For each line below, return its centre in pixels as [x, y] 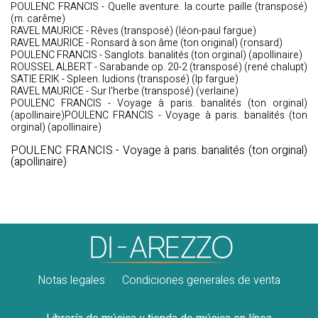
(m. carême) [38, 19]
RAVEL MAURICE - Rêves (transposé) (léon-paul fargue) [133, 31]
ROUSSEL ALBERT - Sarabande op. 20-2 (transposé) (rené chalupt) [159, 67]
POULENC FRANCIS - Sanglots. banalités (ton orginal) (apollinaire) [157, 55]
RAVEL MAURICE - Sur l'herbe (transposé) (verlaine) [125, 91]
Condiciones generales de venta [201, 280]
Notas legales [71, 280]
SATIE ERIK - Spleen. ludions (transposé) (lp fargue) [125, 79]
